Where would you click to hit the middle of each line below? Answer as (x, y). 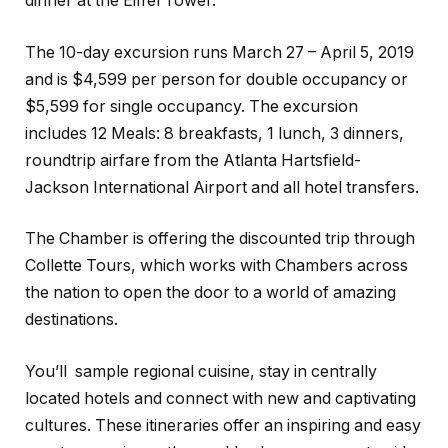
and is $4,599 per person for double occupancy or (216, 79)
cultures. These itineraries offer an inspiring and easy (223, 425)
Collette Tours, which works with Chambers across (216, 266)
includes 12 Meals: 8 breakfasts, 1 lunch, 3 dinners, (214, 133)
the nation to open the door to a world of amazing (210, 293)
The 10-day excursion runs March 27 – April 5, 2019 (219, 52)
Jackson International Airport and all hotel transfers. (222, 187)
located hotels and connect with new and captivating (220, 398)
